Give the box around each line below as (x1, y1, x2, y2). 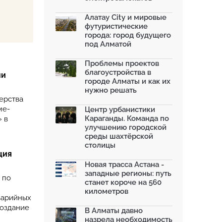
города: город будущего (85, 31, 171, 40)
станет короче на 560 (85, 178, 162, 187)
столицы (85, 141, 115, 150)
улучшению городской (85, 123, 166, 132)
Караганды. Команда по (85, 114, 169, 123)
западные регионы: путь (85, 169, 171, 178)
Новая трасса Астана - (85, 160, 164, 169)
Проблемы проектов (85, 59, 159, 68)
